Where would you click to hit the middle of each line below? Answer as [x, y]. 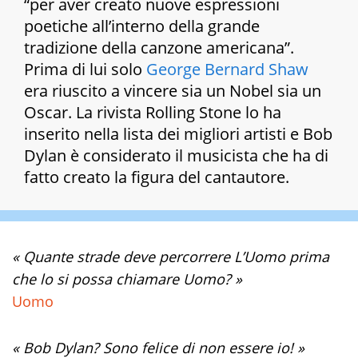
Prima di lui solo [85, 70]
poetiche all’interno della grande [142, 26]
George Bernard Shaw [227, 70]
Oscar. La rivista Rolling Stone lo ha [153, 113]
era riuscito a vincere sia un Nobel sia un [173, 91]
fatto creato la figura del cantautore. [157, 177]
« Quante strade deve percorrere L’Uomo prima [171, 257]
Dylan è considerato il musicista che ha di [176, 156]
